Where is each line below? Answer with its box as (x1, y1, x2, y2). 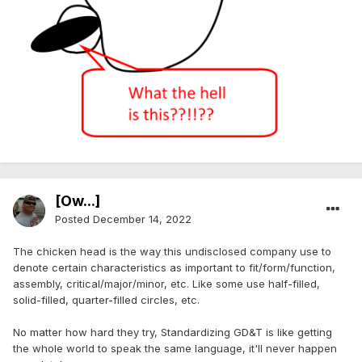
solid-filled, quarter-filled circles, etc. (13, 293, 200, 307)
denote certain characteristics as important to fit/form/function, (13, 261, 335, 275)
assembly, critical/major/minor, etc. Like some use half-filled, (13, 277, 320, 291)
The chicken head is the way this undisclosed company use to (13, 245, 331, 259)
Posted (55, 213, 93, 226)
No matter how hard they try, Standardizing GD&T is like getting (13, 326, 332, 339)
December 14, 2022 (93, 213, 192, 226)
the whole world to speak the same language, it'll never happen (13, 342, 337, 356)
